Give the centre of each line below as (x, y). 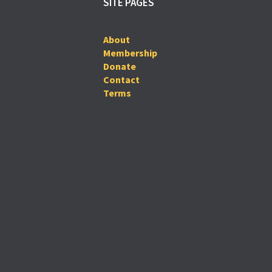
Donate (119, 66)
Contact (121, 80)
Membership (130, 53)
